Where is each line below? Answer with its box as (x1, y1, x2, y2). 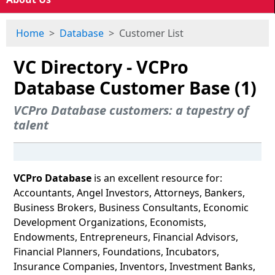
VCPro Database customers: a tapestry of (14, 102, 249, 118)
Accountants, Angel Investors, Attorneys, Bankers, (14, 186, 245, 199)
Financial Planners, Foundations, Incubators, (14, 245, 219, 258)
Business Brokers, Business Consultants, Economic (14, 201, 249, 214)
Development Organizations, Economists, (14, 215, 206, 229)
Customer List (119, 26, 184, 40)
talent (14, 117, 48, 133)
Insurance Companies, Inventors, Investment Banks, (14, 260, 255, 273)
